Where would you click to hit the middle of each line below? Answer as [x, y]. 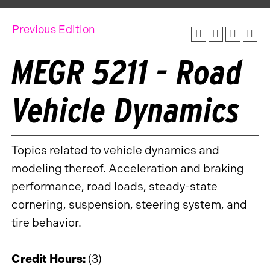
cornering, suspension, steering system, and [129, 204]
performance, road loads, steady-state [115, 186]
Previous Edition [54, 30]
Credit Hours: [49, 259]
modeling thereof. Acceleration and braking [128, 168]
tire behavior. [46, 222]
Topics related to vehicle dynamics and [115, 150]
